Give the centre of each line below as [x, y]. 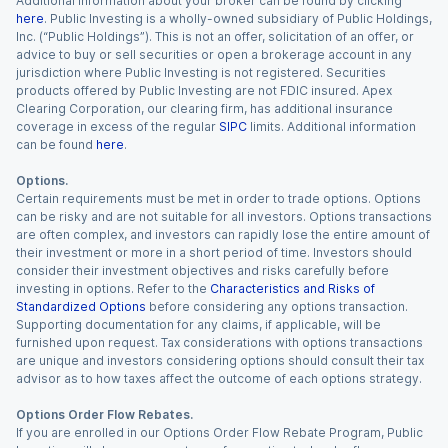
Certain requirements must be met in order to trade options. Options [218, 198]
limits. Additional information [333, 126]
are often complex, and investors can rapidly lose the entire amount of [223, 234]
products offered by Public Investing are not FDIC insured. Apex [204, 90]
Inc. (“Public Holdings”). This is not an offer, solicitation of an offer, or [215, 36]
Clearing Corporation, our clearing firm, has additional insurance [204, 108]
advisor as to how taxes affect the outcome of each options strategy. [219, 378]
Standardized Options [81, 306]
